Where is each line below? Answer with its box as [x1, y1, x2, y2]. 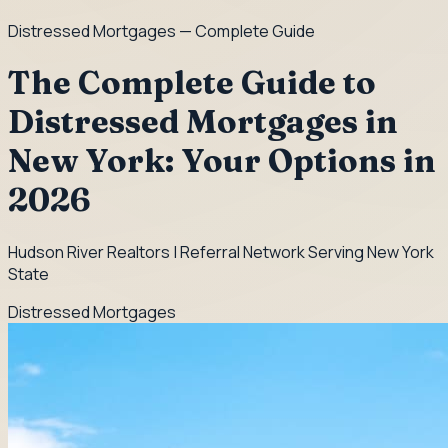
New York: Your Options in [8, 141, 436, 181]
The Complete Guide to [8, 63, 376, 103]
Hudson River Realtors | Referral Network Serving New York [8, 240, 434, 263]
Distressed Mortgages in [8, 102, 398, 142]
